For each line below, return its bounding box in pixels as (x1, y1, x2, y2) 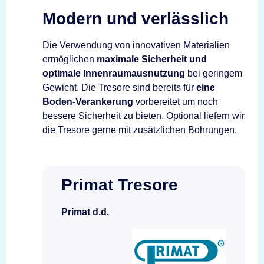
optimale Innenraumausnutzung (42, 68, 185, 78)
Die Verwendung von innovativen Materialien (42, 40, 230, 50)
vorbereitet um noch (133, 97, 218, 107)
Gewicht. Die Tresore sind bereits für (42, 82, 196, 93)
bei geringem (185, 68, 242, 78)
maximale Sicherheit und (97, 54, 207, 64)
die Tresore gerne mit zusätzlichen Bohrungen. (42, 125, 237, 135)
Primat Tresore (61, 176, 178, 194)
